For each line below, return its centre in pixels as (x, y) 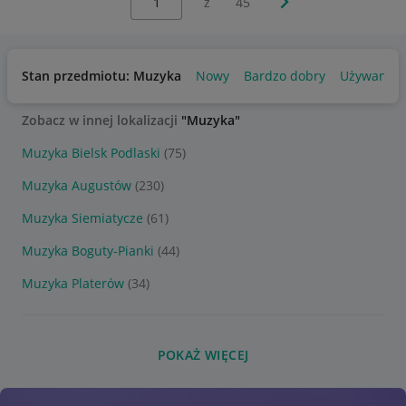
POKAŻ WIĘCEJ (203, 355)
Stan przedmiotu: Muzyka (101, 76)
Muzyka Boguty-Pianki (88, 251)
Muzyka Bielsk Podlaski (91, 153)
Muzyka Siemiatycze (82, 218)
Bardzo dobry (285, 76)
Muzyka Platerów (73, 283)
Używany (367, 76)
